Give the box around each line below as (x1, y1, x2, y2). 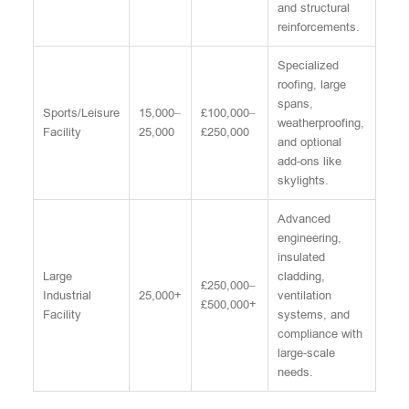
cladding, (278, 269, 325, 283)
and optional (278, 135, 341, 149)
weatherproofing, (278, 116, 364, 130)
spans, (278, 97, 313, 110)
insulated (278, 250, 325, 264)
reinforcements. (278, 20, 360, 34)
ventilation (278, 288, 331, 302)
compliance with (278, 327, 362, 341)
